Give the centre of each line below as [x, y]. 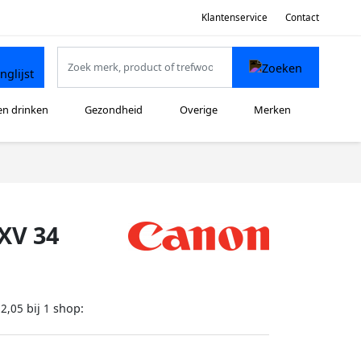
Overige [198, 110]
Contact [302, 17]
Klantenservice [234, 17]
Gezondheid [114, 110]
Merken [273, 110]
